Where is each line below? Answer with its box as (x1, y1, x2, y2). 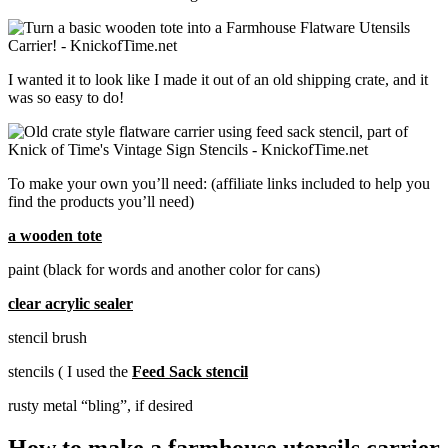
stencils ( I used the (8, 362, 132, 380)
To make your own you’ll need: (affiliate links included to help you (8, 174, 430, 192)
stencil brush (8, 328, 87, 346)
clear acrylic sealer (8, 294, 133, 312)
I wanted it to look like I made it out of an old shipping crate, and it (8, 70, 428, 88)
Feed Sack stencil (132, 362, 248, 380)
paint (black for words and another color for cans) (8, 260, 320, 278)
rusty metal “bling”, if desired (8, 396, 193, 414)
